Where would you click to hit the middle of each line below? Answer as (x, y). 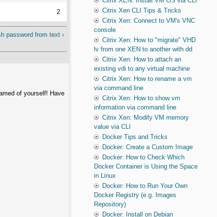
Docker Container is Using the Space (146, 167)
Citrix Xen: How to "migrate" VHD (149, 40)
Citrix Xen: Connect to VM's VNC (148, 21)
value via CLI (112, 127)
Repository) (110, 204)
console (105, 30)
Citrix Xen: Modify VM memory (145, 118)
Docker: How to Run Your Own (145, 186)
